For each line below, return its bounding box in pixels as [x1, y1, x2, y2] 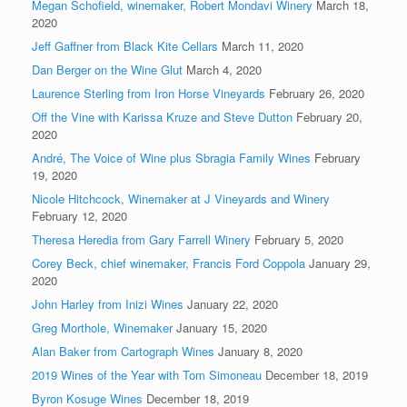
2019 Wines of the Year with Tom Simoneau [32, 365, 262, 383]
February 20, [296, 107, 362, 125]
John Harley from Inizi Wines [32, 294, 184, 313]
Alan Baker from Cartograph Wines [32, 342, 214, 360]
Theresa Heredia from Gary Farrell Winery [32, 230, 251, 248]
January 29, [309, 253, 371, 272]
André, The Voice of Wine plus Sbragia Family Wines [32, 148, 311, 166]
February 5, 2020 [254, 230, 343, 248]
